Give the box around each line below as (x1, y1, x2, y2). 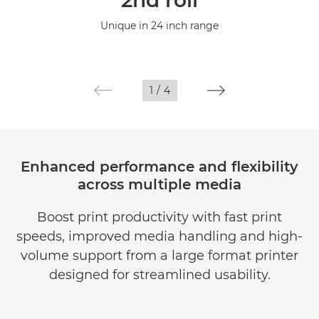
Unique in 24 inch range (100, 19, 219, 32)
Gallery (14, 41, 47, 53)
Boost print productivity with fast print (37, 209, 282, 225)
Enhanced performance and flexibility (21, 158, 298, 175)
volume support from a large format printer (21, 248, 298, 263)
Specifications (14, 6, 79, 18)
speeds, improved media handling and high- (16, 229, 303, 244)
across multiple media (78, 176, 241, 193)
